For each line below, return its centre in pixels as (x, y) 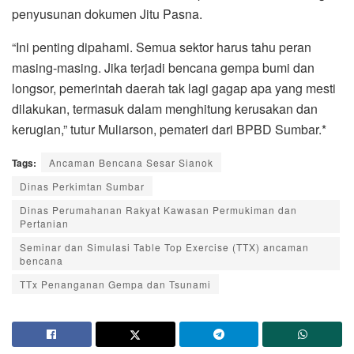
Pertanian (44, 223)
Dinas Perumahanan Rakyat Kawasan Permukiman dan (158, 209)
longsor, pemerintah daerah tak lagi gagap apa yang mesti (174, 88)
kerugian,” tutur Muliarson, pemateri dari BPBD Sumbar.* (169, 129)
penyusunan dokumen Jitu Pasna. (107, 13)
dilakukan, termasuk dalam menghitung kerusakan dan (165, 108)
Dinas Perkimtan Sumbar (82, 186)
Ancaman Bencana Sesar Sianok (131, 162)
